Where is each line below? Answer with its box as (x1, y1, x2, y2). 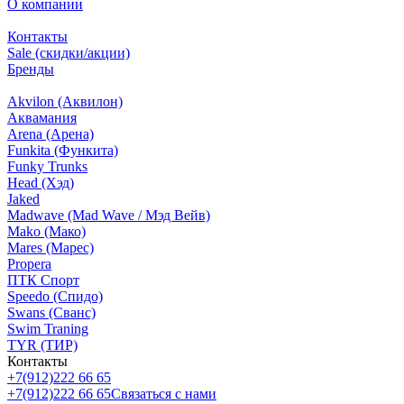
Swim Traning (7, 321, 88, 337)
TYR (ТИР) (7, 337, 78, 353)
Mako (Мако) (7, 224, 86, 240)
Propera (7, 256, 51, 272)
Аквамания (7, 110, 77, 126)
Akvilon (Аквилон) (7, 94, 123, 110)
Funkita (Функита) (7, 142, 118, 159)
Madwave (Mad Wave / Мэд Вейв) (7, 207, 210, 224)
